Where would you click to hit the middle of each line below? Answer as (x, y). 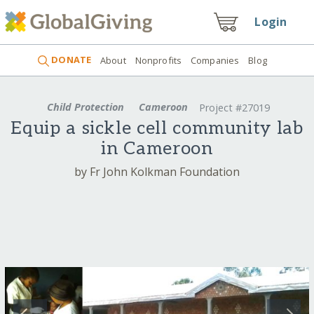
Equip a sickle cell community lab (157, 129)
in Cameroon (157, 149)
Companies (215, 60)
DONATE (70, 60)
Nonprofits (158, 60)
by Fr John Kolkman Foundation (157, 171)
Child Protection (85, 107)
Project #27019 (235, 108)
